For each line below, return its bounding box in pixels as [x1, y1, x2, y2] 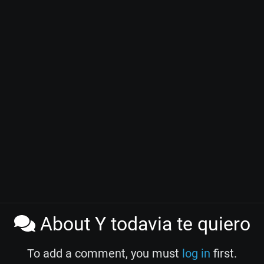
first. [210, 246, 237, 260]
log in [182, 246, 210, 260]
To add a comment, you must [27, 246, 182, 260]
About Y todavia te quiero [35, 212, 250, 235]
